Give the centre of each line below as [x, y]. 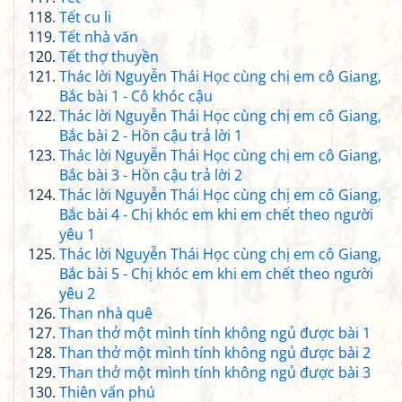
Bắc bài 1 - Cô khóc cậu [136, 96]
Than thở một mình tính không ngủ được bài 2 [215, 353]
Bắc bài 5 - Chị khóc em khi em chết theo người [216, 274]
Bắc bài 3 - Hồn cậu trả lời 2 [151, 175]
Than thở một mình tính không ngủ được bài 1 [215, 333]
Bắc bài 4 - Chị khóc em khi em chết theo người [216, 214]
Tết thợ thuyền [109, 57]
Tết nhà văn [99, 37]
